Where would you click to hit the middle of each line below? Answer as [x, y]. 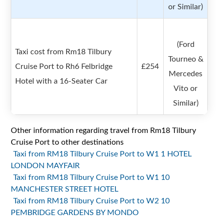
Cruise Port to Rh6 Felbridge [64, 67]
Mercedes [186, 74]
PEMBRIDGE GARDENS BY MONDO [75, 213]
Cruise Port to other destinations [67, 142]
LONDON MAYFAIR [45, 166]
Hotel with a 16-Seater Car [62, 81]
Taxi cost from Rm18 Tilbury [64, 52]
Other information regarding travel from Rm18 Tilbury [104, 131]
